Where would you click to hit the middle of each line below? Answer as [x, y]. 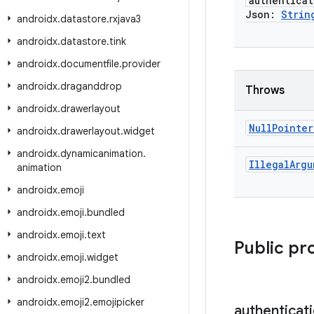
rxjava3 [125, 19]
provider [141, 64]
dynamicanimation [102, 153]
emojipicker [118, 302]
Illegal [269, 164]
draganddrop [91, 86]
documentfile [90, 64]
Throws [265, 90]
